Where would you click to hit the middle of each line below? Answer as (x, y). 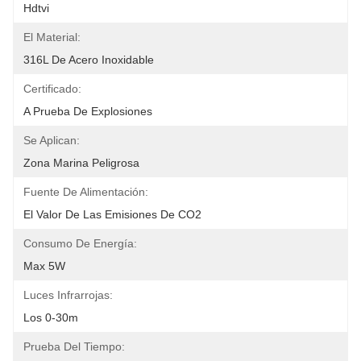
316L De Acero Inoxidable (89, 60)
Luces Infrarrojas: (68, 295)
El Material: (52, 37)
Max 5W (44, 266)
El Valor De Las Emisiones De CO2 (112, 214)
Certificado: (52, 89)
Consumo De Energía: (80, 243)
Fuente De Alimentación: (86, 192)
